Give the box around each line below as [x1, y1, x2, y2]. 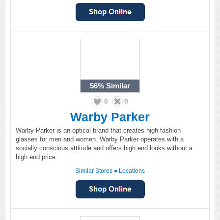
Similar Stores [75, 167, 112, 174]
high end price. [16, 153, 57, 161]
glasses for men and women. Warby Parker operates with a [16, 136, 184, 143]
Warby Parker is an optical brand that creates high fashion [16, 127, 181, 134]
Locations [119, 167, 145, 174]
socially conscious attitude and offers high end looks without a [16, 144, 192, 152]
